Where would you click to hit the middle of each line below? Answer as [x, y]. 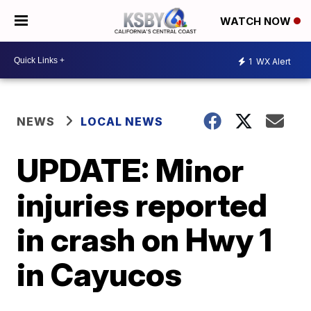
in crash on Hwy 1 [145, 239]
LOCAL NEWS [122, 121]
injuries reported [142, 205]
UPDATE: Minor [131, 170]
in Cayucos [100, 274]
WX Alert [272, 61]
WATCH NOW [257, 22]
